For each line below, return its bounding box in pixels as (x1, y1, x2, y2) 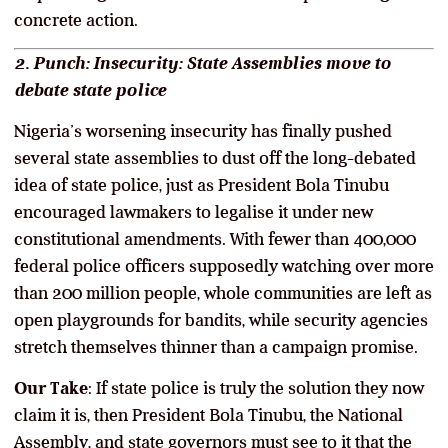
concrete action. (14, 9, 138, 30)
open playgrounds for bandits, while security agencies (14, 309, 428, 330)
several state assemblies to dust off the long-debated (14, 147, 416, 168)
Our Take (14, 377, 88, 398)
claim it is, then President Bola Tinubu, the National (14, 404, 403, 425)
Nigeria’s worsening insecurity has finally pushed (14, 120, 392, 141)
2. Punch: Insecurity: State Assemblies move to (14, 52, 391, 73)
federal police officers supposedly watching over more (14, 255, 434, 276)
